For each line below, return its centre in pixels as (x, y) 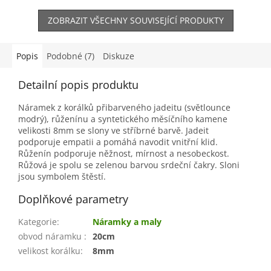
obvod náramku (51, 236)
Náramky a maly (127, 221)
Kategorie (38, 221)
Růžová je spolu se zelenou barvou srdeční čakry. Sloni (129, 165)
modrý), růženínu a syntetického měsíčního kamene (123, 119)
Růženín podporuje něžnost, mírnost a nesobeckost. (124, 153)
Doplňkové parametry (73, 199)
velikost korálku (49, 250)
